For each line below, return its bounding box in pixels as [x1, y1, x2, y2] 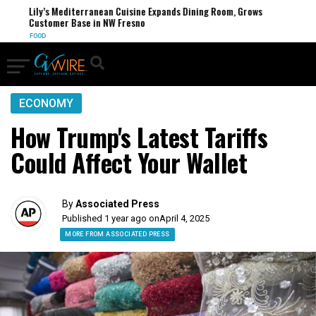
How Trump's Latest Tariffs [11, 119, 267, 155]
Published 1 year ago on [62, 213, 160, 224]
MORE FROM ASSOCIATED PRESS [65, 231, 170, 238]
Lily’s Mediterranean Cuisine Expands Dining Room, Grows [25, 4, 260, 18]
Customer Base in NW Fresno [25, 15, 142, 30]
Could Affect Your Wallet [11, 144, 247, 181]
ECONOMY [19, 97, 73, 110]
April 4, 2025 [159, 213, 210, 224]
